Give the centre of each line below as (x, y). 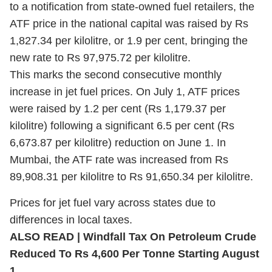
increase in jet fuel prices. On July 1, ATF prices (125, 92)
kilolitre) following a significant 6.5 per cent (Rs (122, 126)
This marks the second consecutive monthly (116, 75)
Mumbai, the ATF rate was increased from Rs (119, 160)
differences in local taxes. (71, 220)
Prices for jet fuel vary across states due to (113, 203)
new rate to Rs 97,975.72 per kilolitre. (100, 58)
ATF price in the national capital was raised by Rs (129, 24)
